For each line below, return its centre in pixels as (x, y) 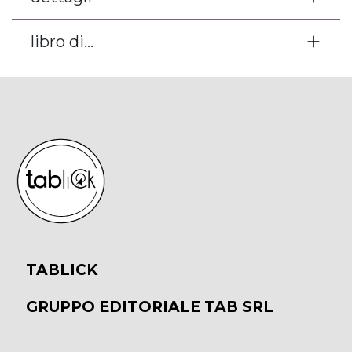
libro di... (62, 42)
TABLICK (63, 270)
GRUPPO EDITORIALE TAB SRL (149, 307)
